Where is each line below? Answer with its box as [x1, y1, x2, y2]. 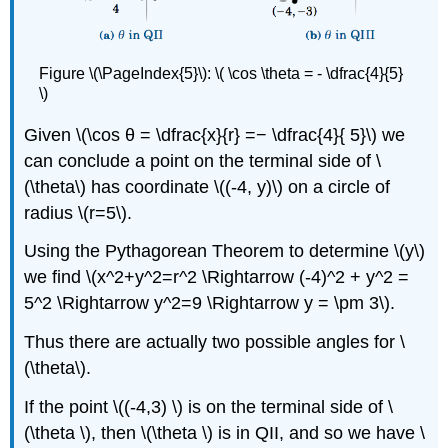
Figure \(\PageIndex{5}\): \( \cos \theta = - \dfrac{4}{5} [39, 65, 404, 83]
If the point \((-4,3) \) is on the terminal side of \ [24, 397, 394, 418]
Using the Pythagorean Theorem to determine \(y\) [24, 241, 426, 262]
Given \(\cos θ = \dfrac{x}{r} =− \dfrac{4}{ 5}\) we [24, 124, 406, 145]
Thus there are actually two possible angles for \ [24, 332, 406, 353]
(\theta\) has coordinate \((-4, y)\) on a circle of [24, 176, 391, 197]
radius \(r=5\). [24, 202, 133, 223]
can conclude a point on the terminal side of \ [24, 150, 382, 171]
